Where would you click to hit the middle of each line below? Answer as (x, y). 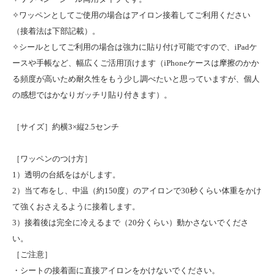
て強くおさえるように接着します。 (76, 206)
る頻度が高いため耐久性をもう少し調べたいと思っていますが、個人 (136, 79)
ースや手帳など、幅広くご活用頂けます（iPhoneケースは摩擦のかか (136, 63)
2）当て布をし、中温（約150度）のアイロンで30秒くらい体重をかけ (137, 190)
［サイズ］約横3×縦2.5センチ (66, 126)
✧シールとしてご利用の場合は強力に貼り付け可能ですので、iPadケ (135, 47)
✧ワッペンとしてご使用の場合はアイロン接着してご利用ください (131, 15)
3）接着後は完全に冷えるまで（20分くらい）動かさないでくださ (130, 222)
